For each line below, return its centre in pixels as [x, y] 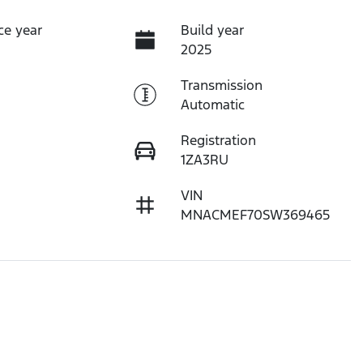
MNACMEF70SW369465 [255, 214]
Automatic [212, 104]
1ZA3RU [204, 159]
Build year [212, 30]
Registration [218, 140]
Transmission [221, 85]
